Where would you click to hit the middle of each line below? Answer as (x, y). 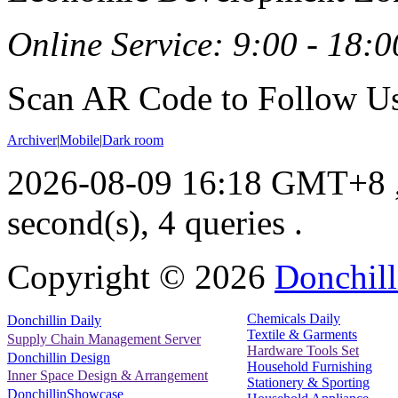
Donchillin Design (59, 357)
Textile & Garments (302, 334)
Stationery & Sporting (308, 382)
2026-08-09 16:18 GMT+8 (196, 182)
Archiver (32, 139)
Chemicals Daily (294, 318)
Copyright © (101, 276)
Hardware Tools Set (303, 350)
